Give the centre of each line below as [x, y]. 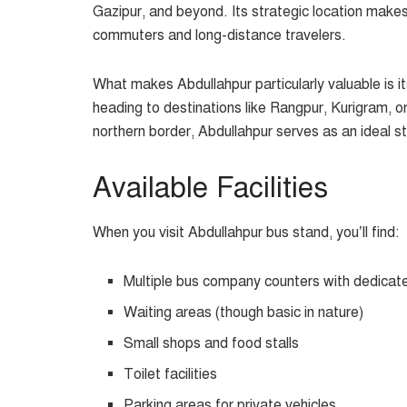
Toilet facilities [171, 375]
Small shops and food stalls [212, 344]
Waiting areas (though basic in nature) [244, 313]
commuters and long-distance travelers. [219, 35]
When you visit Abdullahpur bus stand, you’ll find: [246, 233]
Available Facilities [210, 187]
